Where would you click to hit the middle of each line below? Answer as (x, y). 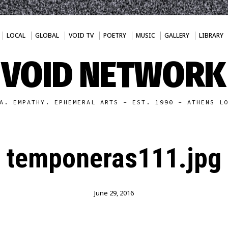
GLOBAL (47, 35)
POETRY (115, 35)
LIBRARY (211, 35)
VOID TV (81, 35)
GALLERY (177, 35)
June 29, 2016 (114, 193)
